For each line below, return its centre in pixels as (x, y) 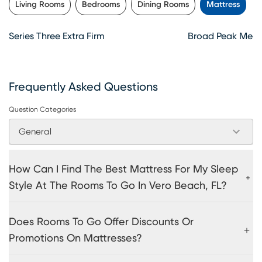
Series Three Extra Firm (57, 36)
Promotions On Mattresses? (75, 238)
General (35, 132)
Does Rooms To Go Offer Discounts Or (101, 222)
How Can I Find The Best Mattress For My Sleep (123, 169)
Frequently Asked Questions (83, 87)
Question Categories (42, 109)
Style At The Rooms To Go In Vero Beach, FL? (118, 186)
